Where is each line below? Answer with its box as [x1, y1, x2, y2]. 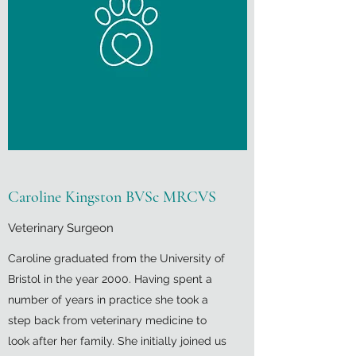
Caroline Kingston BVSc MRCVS [8, 188, 216, 207]
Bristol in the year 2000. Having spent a [8, 273, 212, 285]
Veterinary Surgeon [8, 221, 114, 235]
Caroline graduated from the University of [8, 252, 225, 265]
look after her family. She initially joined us [8, 335, 226, 347]
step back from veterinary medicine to [8, 314, 207, 327]
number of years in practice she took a [8, 293, 208, 306]
